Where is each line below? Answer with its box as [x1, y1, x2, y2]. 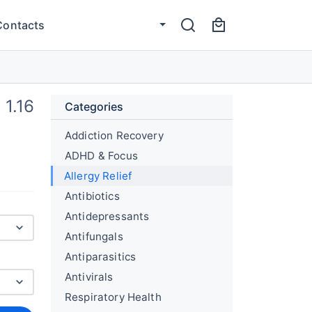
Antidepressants [65, 210, 150, 223]
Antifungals [65, 230, 123, 243]
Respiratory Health [65, 290, 162, 304]
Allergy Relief [64, 169, 132, 182]
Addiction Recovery [65, 129, 164, 142]
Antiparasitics [65, 250, 136, 263]
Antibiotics [65, 189, 120, 203]
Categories [65, 100, 123, 114]
